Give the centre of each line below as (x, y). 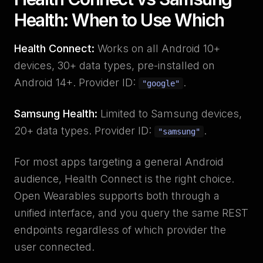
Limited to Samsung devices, (170, 114)
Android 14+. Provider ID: (76, 82)
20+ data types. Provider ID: (84, 131)
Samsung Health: (56, 114)
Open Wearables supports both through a (117, 196)
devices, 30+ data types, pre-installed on (114, 65)
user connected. (54, 247)
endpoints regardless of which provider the (120, 230)
